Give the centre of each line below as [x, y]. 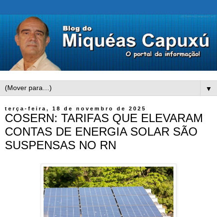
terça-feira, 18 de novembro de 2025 [76, 109]
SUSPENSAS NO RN [61, 145]
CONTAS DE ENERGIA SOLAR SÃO [101, 132]
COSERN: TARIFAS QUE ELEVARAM [104, 118]
